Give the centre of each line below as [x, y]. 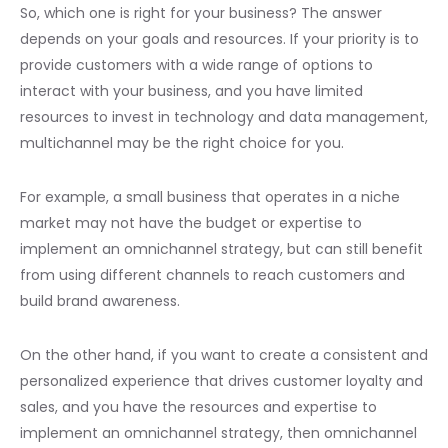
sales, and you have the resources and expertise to [198, 406]
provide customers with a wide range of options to [196, 64]
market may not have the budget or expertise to [191, 222]
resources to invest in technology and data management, [224, 116]
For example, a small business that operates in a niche [210, 196]
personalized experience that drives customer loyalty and [221, 380]
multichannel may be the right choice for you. [182, 142]
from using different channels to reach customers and [212, 274]
